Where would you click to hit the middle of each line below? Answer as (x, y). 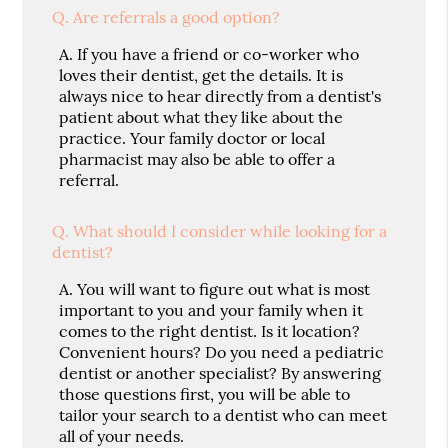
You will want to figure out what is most (224, 288)
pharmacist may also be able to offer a (197, 158)
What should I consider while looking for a (230, 230)
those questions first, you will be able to (205, 393)
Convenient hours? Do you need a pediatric (222, 351)
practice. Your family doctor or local (192, 137)
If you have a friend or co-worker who (218, 53)
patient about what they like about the (201, 116)
